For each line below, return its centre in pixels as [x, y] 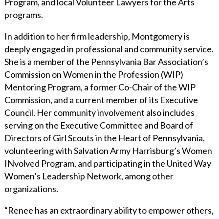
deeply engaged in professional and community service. [109, 49]
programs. [23, 14]
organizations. [31, 188]
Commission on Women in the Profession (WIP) [94, 74]
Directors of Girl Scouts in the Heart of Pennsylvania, [104, 138]
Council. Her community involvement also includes [99, 112]
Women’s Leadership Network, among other [89, 176]
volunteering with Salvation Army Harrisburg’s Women [108, 150]
